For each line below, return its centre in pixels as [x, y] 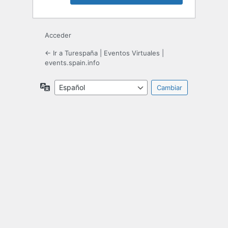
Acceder [58, 35]
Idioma [61, 87]
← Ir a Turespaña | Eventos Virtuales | [104, 53]
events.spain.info [72, 63]
